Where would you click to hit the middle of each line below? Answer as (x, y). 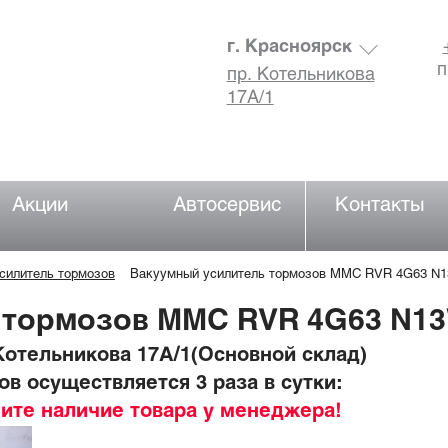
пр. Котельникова (300, 75)
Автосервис (227, 205)
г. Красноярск (289, 47)
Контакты (379, 205)
